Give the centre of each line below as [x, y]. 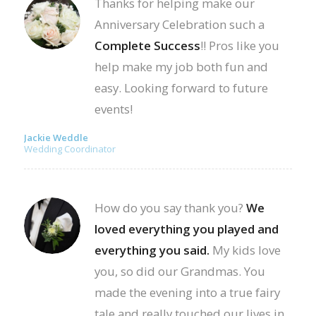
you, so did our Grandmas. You [180, 271]
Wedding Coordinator [69, 148]
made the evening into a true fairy [187, 292]
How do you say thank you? [170, 207]
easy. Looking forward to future [181, 87]
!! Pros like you [239, 45]
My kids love [245, 250]
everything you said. [152, 250]
